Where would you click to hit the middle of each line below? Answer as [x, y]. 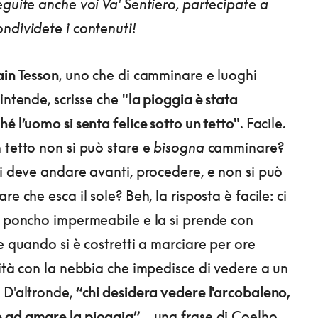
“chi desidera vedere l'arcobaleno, [183, 292]
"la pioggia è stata [180, 99]
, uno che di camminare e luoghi [158, 75]
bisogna [179, 147]
